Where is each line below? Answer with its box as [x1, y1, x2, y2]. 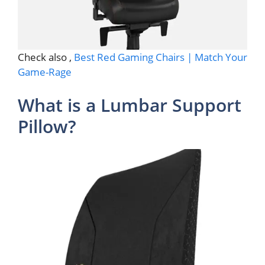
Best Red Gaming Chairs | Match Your [74, 50, 247, 64]
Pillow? [18, 114, 76, 138]
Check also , [18, 50, 74, 64]
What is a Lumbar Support [18, 92, 241, 117]
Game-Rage [18, 65, 72, 79]
